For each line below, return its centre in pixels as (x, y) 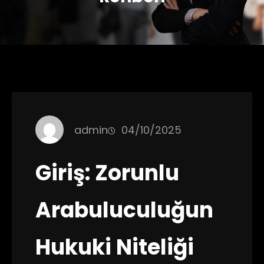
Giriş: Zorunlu (107, 173)
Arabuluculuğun (124, 210)
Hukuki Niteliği (115, 247)
